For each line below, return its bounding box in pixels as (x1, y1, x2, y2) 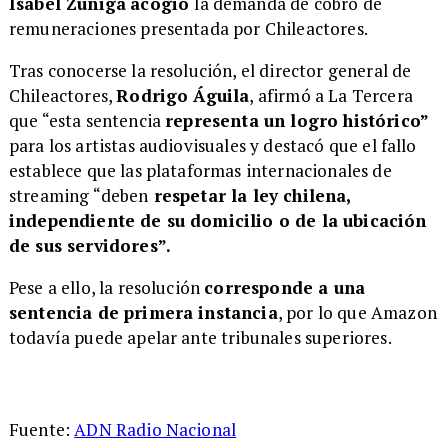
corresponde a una (204, 276, 366, 300)
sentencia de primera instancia (8, 301, 278, 325)
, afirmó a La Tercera (249, 83, 413, 107)
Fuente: (8, 418, 75, 442)
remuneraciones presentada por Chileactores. (8, 16, 368, 40)
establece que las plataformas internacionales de (8, 158, 392, 182)
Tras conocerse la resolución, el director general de (8, 58, 412, 82)
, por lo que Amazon (277, 301, 437, 325)
